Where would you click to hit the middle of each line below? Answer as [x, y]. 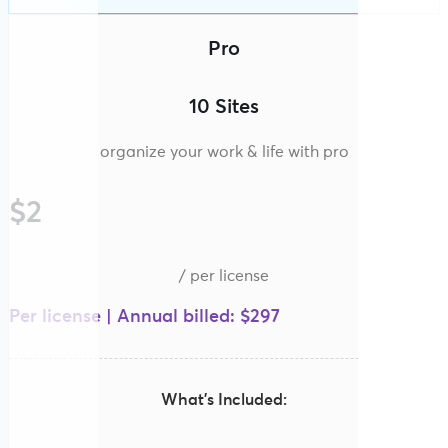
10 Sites [224, 106]
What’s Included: [224, 399]
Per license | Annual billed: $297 [144, 316]
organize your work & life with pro [224, 151]
